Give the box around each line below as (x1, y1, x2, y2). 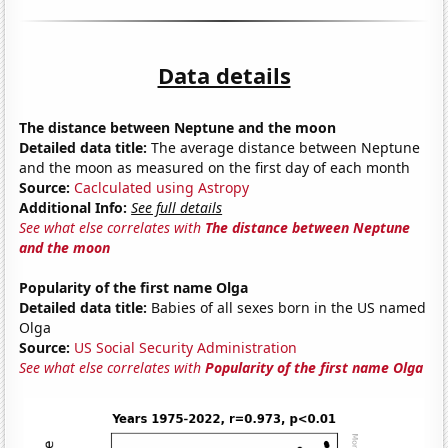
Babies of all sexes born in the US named (147, 297, 427, 317)
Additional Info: (19, 197, 128, 217)
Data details (157, 59, 291, 90)
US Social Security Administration (74, 337, 298, 357)
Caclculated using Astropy (74, 177, 250, 197)
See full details (131, 197, 223, 217)
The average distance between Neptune (147, 137, 421, 157)
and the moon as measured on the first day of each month (19, 157, 411, 177)
